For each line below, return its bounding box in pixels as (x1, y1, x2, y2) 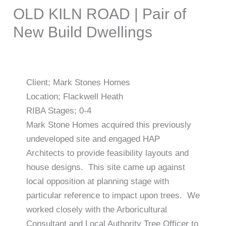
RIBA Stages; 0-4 (26, 106, 91, 116)
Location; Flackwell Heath (26, 92, 123, 102)
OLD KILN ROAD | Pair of (13, 6, 187, 23)
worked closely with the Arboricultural (26, 205, 167, 215)
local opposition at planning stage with (26, 177, 169, 187)
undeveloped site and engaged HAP (26, 134, 160, 144)
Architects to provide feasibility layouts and (26, 148, 189, 158)
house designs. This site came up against (26, 162, 185, 173)
